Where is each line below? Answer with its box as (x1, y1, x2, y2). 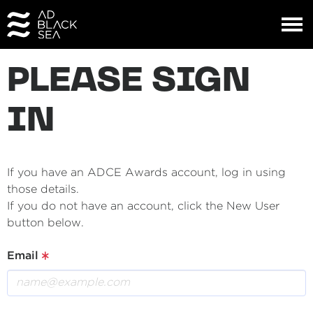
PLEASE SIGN (7, 66, 250, 99)
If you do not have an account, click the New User (7, 201, 279, 212)
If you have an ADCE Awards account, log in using (7, 168, 286, 178)
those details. (7, 184, 79, 195)
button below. (7, 218, 84, 228)
